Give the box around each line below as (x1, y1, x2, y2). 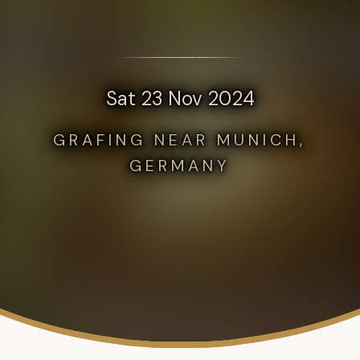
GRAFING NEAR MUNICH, (53, 129, 307, 151)
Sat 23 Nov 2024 (105, 86, 255, 112)
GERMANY (129, 155, 231, 177)
